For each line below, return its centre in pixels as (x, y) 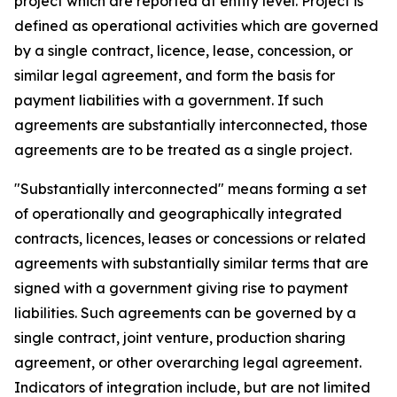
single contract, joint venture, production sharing (180, 338)
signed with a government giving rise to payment (181, 288)
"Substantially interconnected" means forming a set (191, 189)
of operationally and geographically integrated (178, 214)
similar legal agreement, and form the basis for (175, 75)
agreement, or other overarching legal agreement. (188, 362)
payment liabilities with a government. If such (169, 100)
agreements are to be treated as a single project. (183, 150)
